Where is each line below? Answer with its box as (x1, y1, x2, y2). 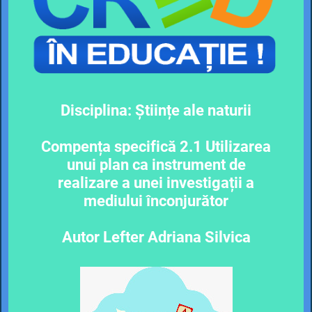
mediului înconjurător (84, 191, 228, 210)
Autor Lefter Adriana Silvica (61, 227, 251, 246)
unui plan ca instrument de (66, 155, 246, 173)
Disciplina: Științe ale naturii (61, 100, 251, 119)
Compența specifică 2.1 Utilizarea (41, 136, 271, 155)
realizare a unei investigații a (58, 173, 254, 192)
